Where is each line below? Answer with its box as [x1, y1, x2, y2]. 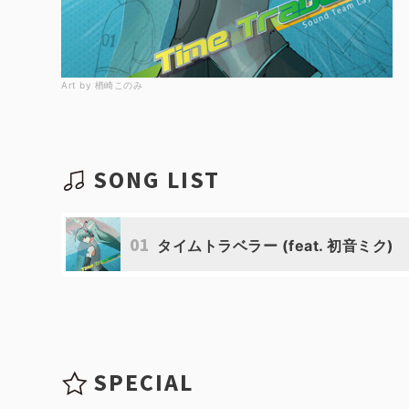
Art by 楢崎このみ [61, 79, 143, 90]
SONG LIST [93, 164, 221, 194]
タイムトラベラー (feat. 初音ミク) [157, 236, 394, 255]
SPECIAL [93, 367, 194, 397]
